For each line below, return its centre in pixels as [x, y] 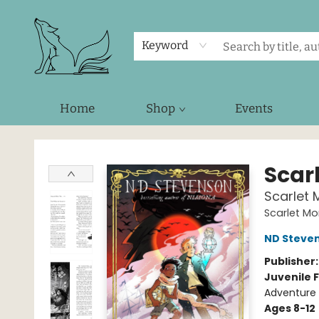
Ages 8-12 [289, 308]
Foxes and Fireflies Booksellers [84, 139]
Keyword [165, 45]
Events [254, 109]
